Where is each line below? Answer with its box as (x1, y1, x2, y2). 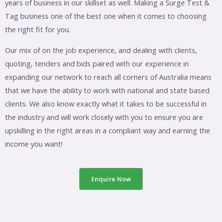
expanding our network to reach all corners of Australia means (5, 72, 212, 82)
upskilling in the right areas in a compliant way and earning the (5, 125, 210, 136)
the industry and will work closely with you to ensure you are (5, 112, 203, 122)
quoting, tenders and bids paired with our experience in (5, 58, 189, 69)
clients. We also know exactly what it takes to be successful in (5, 99, 207, 109)
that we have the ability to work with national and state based (5, 85, 210, 96)
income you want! (5, 139, 62, 149)
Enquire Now (91, 174, 131, 183)
